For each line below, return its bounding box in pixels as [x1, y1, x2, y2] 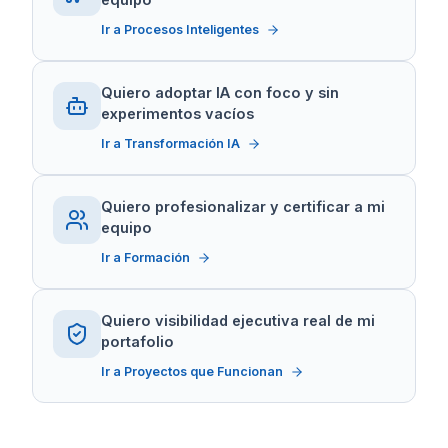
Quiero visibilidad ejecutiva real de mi [101, 312, 375, 330]
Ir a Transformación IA [101, 136, 240, 152]
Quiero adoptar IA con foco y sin [101, 84, 339, 102]
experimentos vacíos [101, 105, 254, 123]
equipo [101, 219, 152, 237]
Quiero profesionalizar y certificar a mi [101, 198, 385, 216]
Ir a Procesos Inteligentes [101, 22, 259, 38]
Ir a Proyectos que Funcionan [101, 364, 283, 380]
